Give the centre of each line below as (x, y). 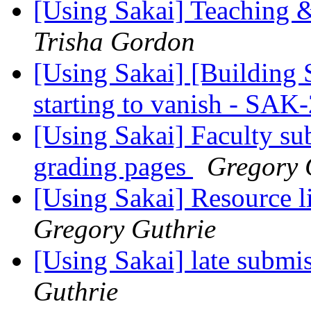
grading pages (113, 167)
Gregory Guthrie (125, 229)
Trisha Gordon (114, 42)
